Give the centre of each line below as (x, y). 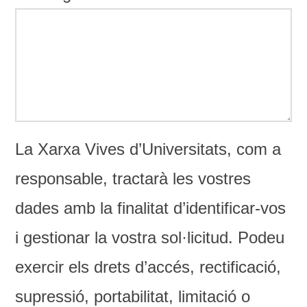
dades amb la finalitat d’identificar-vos (151, 208)
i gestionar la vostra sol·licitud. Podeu (150, 237)
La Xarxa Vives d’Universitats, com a (148, 149)
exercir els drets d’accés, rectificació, (148, 267)
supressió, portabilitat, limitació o (133, 296)
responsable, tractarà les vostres (133, 178)
